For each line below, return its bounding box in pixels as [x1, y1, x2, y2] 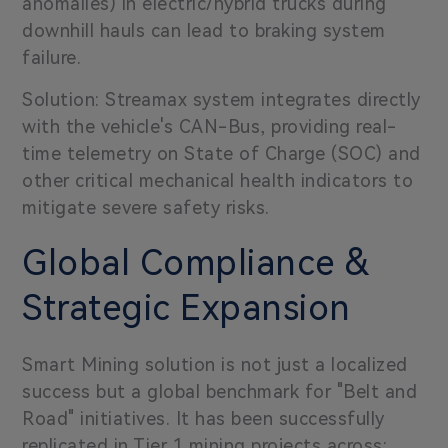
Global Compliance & [22, 242, 370, 284]
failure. [22, 46, 82, 68]
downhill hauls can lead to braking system [22, 19, 386, 41]
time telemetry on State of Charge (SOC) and [22, 142, 421, 164]
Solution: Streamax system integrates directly [22, 88, 421, 110]
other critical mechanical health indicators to [22, 169, 414, 191]
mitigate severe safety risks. [22, 196, 270, 218]
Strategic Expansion [22, 287, 351, 329]
